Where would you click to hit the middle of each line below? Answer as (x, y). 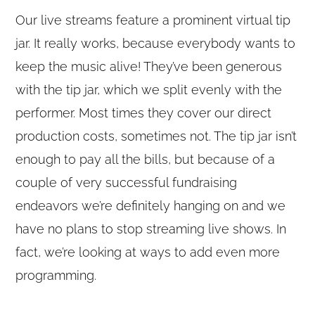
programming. (56, 276)
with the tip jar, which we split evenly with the (149, 90)
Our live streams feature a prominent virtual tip (153, 20)
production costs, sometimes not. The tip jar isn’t (156, 136)
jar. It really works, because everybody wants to (156, 44)
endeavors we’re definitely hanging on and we (151, 206)
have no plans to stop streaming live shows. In (151, 229)
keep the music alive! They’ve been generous (149, 67)
